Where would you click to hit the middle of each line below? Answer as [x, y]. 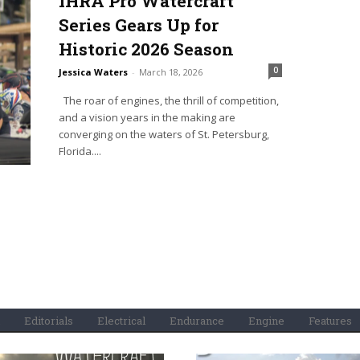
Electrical [121, 321]
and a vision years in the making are [147, 118]
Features [330, 321]
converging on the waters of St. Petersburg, [164, 135]
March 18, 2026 [170, 72]
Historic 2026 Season [146, 49]
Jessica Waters [93, 72]
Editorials [49, 321]
